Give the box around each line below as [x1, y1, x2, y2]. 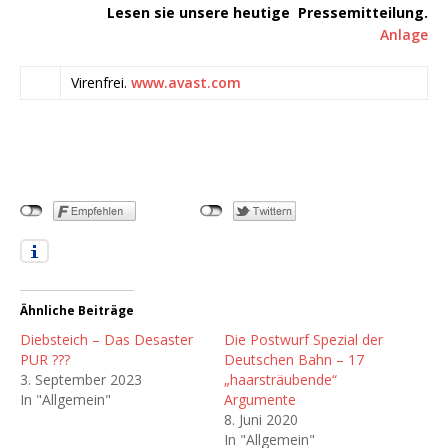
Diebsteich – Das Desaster [20, 329, 193, 349]
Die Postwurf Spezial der [224, 329, 383, 349]
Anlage [380, 24, 428, 44]
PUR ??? [20, 349, 70, 369]
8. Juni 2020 [224, 409, 298, 429]
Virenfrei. [71, 72, 131, 92]
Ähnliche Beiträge [20, 301, 134, 319]
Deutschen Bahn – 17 [224, 349, 364, 369]
